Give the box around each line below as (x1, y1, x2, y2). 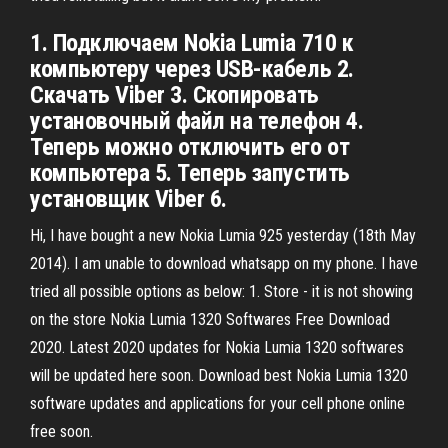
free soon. (30, 422, 93, 441)
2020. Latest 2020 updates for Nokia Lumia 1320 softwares (30, 338, 404, 357)
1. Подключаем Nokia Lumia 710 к (30, 29, 354, 57)
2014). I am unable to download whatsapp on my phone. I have (30, 254, 418, 273)
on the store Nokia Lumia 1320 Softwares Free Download (30, 310, 390, 329)
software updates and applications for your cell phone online (30, 394, 405, 413)
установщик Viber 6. (30, 185, 227, 213)
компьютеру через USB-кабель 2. (30, 55, 354, 83)
